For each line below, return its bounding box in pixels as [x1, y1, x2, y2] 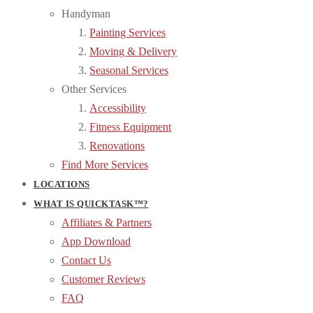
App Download [61, 235, 131, 247]
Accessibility [89, 102, 146, 114]
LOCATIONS [34, 179, 90, 189]
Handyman [61, 8, 110, 20]
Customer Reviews [61, 273, 145, 285]
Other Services [61, 83, 126, 95]
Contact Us [61, 254, 111, 266]
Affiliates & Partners [61, 217, 152, 228]
